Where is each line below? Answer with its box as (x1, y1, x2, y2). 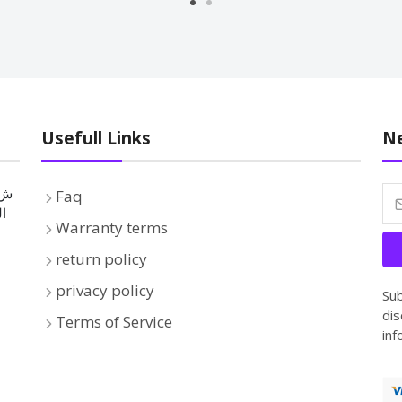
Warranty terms (56, 216, 168, 238)
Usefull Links (41, 126, 151, 150)
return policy (56, 248, 147, 269)
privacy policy (56, 279, 154, 301)
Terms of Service (56, 310, 172, 332)
